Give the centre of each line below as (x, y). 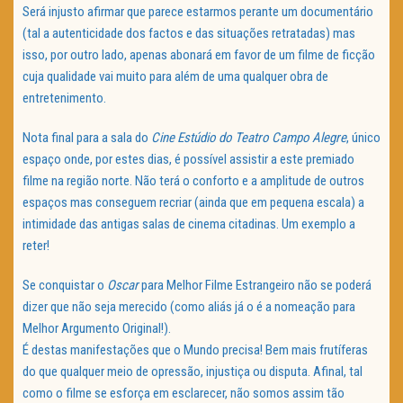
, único (363, 138)
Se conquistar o (65, 286)
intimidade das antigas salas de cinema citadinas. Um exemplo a (189, 224)
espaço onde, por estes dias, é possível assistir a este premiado (188, 160)
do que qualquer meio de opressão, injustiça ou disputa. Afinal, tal (193, 372)
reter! (36, 246)
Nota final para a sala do (87, 138)
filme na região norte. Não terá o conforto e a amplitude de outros (193, 181)
